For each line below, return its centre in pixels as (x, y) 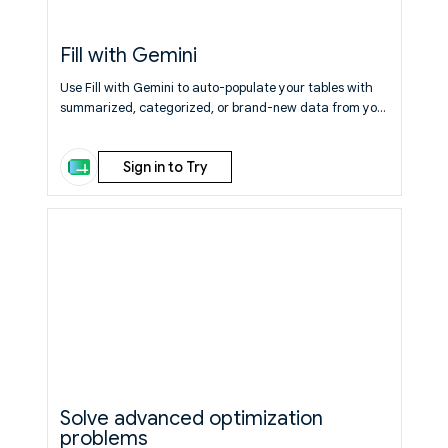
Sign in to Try (164, 167)
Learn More (245, 127)
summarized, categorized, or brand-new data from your (224, 107)
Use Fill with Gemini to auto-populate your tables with (216, 87)
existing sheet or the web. (135, 127)
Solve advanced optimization (191, 418)
